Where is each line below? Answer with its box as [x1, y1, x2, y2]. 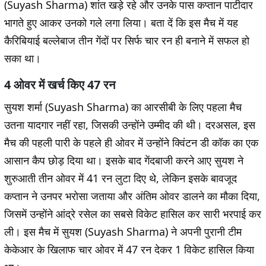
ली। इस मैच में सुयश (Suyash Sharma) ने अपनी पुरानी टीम [4, 224, 242, 239]
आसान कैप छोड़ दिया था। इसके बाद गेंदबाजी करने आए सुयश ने [4, 153, 243, 168]
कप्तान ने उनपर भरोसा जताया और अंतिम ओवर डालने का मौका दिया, [4, 189, 260, 204]
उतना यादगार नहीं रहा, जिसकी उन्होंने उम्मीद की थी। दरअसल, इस [4, 118, 255, 132]
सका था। [4, 51, 41, 66]
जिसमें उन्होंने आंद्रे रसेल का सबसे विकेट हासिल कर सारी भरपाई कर [4, 207, 261, 221]
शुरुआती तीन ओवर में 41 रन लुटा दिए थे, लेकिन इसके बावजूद [4, 171, 237, 186]
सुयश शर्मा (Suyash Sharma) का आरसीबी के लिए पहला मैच [4, 100, 242, 115]
